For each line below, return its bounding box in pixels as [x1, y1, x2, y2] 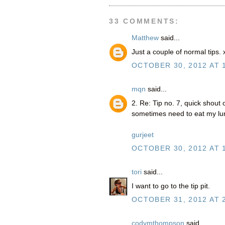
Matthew [132, 34, 159, 42]
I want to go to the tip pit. [132, 182, 210, 190]
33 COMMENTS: [109, 17, 179, 25]
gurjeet [132, 131, 154, 139]
